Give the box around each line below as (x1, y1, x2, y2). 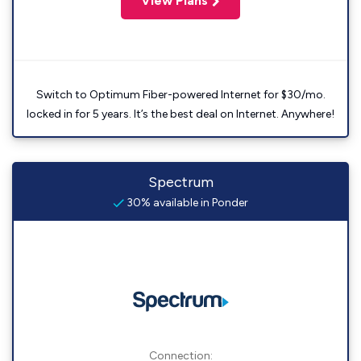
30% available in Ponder (124, 196, 248, 210)
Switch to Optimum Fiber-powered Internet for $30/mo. (35, 88, 326, 102)
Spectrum (147, 173, 214, 191)
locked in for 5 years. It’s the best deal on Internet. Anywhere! (27, 107, 334, 121)
